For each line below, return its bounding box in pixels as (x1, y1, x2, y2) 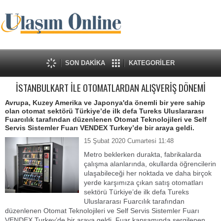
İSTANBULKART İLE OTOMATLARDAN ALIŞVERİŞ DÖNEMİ (15, 80, 206, 95)
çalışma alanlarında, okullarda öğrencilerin (84, 160, 216, 168)
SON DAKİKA (65, 59, 105, 67)
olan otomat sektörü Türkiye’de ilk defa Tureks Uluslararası (5, 107, 204, 115)
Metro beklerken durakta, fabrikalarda (84, 150, 201, 158)
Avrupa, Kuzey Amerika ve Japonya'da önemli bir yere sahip (5, 99, 205, 107)
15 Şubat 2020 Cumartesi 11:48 (84, 137, 174, 145)
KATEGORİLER (129, 59, 175, 67)
